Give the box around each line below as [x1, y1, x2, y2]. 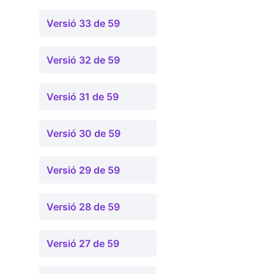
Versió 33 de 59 [46, 17, 120, 29]
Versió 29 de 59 [46, 164, 120, 176]
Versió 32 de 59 [46, 54, 120, 66]
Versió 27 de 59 [46, 237, 119, 250]
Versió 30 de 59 [46, 127, 120, 139]
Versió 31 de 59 [46, 91, 119, 103]
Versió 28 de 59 [46, 201, 120, 213]
